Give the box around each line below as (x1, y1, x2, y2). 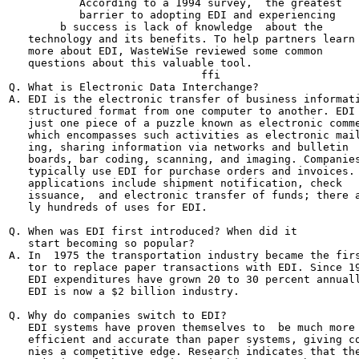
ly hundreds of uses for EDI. (9, 201, 208, 213)
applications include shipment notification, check (9, 177, 342, 189)
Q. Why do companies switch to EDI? (9, 309, 227, 321)
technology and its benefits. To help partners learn (9, 33, 355, 45)
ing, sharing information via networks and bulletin (9, 141, 349, 153)
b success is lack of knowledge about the (9, 21, 323, 33)
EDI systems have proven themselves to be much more (9, 321, 355, 333)
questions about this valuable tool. (9, 57, 252, 69)
